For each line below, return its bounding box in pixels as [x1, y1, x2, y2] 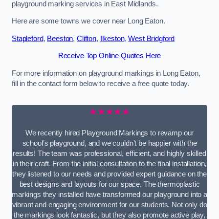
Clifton [76, 34, 96, 43]
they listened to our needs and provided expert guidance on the [12, 170, 207, 178]
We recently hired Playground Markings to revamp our [25, 129, 194, 137]
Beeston [47, 34, 73, 43]
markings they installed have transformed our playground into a [12, 190, 207, 198]
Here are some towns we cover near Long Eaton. [12, 17, 165, 25]
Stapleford [12, 34, 44, 43]
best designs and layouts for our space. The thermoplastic [19, 180, 200, 188]
